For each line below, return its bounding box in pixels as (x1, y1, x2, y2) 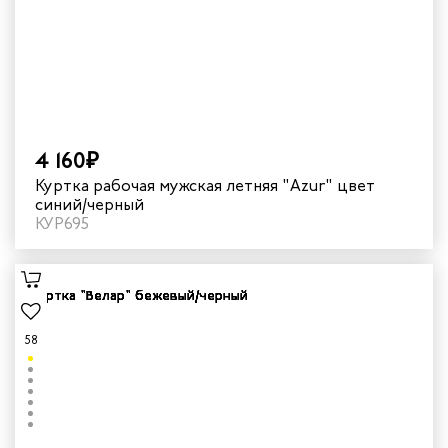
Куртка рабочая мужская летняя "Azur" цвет (35, 174, 337, 196)
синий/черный (35, 193, 144, 215)
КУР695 (35, 212, 89, 234)
